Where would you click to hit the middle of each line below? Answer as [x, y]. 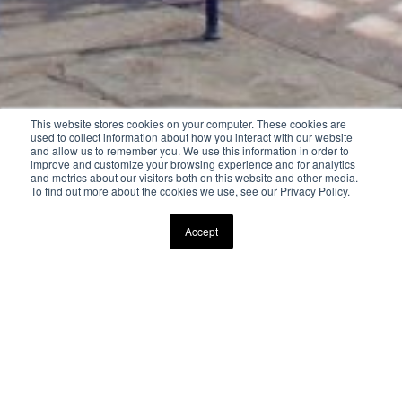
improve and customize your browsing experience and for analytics [193, 164]
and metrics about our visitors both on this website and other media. [194, 177]
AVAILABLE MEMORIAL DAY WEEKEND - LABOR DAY [183, 366]
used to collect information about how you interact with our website [192, 137]
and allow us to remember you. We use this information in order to [190, 150]
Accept [201, 231]
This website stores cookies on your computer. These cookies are [188, 123]
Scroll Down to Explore [201, 230]
